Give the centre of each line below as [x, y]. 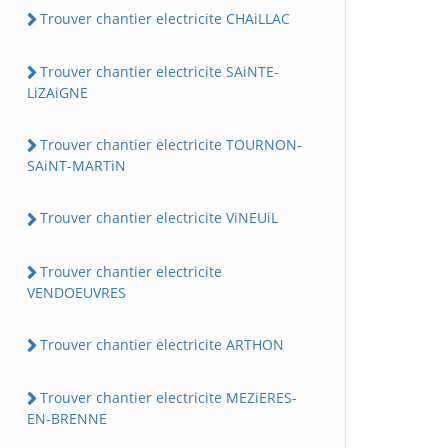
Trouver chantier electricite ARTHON [162, 344]
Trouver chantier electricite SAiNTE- [159, 71]
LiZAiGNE [57, 92]
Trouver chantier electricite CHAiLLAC [165, 18]
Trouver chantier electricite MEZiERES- [168, 397]
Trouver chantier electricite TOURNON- [171, 144]
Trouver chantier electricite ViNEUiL [159, 218]
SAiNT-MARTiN [76, 166]
